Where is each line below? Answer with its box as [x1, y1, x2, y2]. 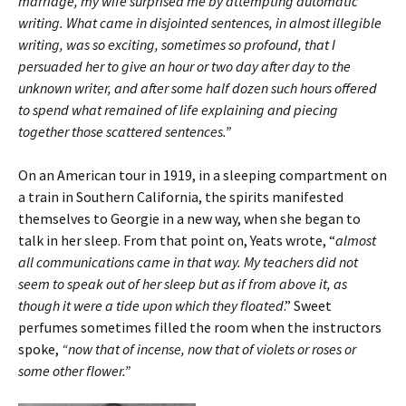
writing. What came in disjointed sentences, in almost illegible [18, 14, 382, 33]
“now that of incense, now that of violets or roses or [62, 340, 356, 359]
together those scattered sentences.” [18, 122, 231, 141]
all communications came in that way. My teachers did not [18, 253, 358, 272]
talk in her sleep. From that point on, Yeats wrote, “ [18, 231, 335, 250]
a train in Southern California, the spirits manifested [18, 188, 343, 207]
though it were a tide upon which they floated [18, 296, 284, 315]
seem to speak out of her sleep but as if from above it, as [18, 275, 347, 294]
